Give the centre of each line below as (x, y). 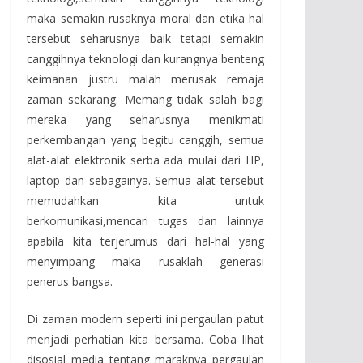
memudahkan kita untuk (145, 200)
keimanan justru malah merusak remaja (145, 79)
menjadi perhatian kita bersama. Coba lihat (145, 339)
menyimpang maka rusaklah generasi (145, 261)
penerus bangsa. (70, 281)
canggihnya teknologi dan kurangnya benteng (145, 58)
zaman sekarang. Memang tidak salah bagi (145, 99)
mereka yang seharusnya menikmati (145, 119)
